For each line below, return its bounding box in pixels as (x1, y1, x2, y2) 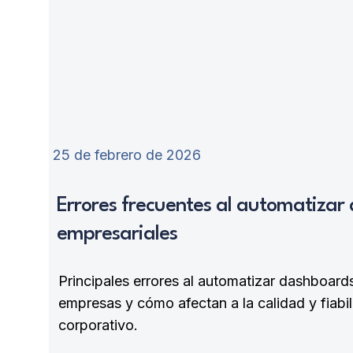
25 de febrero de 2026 (53, 146, 201, 163)
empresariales (57, 224, 177, 244)
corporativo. (58, 316, 138, 333)
